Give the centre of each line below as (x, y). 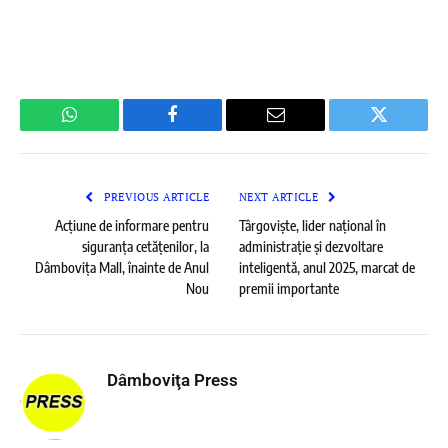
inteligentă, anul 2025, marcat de (327, 267)
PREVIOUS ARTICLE (154, 196)
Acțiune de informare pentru (132, 225)
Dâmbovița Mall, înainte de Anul (122, 267)
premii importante (289, 288)
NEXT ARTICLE (280, 196)
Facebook (206, 129)
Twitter (403, 129)
